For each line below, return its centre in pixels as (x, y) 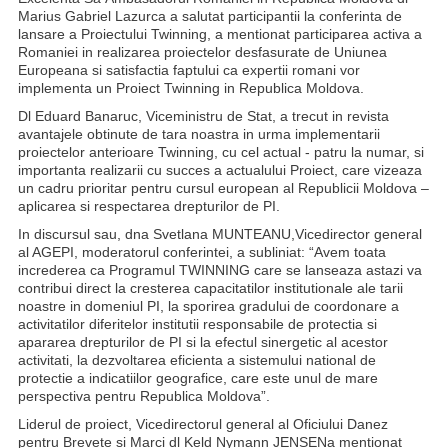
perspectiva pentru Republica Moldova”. (144, 396)
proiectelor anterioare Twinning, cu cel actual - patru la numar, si (221, 152)
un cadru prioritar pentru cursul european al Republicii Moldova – (223, 188)
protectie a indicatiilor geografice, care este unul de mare (198, 378)
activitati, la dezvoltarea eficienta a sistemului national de (197, 360)
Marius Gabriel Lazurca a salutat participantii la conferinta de (210, 16)
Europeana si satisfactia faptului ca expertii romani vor (189, 70)
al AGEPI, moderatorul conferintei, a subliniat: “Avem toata (202, 252)
